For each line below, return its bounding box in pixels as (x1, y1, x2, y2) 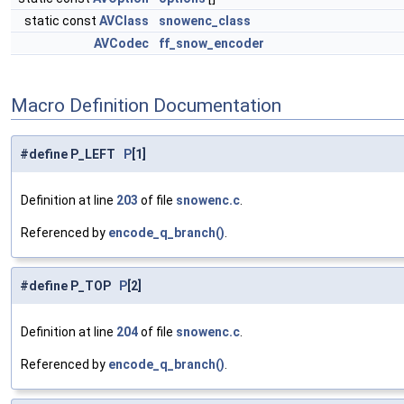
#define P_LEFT (20, 147, 124, 162)
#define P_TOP (20, 279, 119, 294)
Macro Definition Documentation (11, 94, 281, 116)
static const (24, 14, 99, 28)
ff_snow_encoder (159, 36, 264, 50)
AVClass (99, 14, 149, 28)
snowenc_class (159, 14, 251, 28)
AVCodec (94, 36, 149, 50)
